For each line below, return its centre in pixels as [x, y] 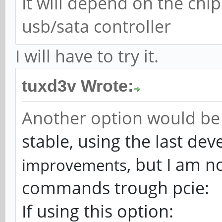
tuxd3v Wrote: [78, 86]
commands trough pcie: [115, 188]
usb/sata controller [96, 26]
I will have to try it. [87, 56]
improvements [74, 165]
